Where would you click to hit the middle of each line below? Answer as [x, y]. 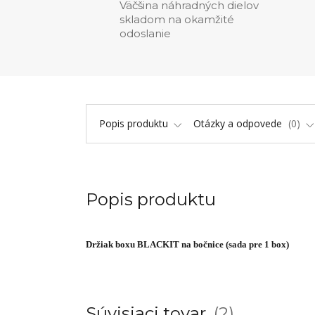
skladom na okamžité [177, 19]
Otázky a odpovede [239, 123]
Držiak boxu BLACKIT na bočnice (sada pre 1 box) [187, 244]
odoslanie [145, 33]
